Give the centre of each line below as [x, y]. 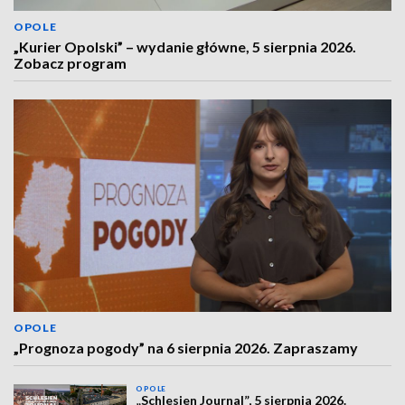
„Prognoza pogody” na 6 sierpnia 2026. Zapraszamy [186, 348]
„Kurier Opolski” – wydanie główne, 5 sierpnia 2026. [185, 47]
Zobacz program [70, 63]
